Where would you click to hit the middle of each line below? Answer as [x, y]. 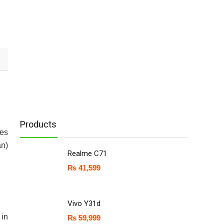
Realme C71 [87, 153]
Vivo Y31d [84, 203]
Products [38, 124]
